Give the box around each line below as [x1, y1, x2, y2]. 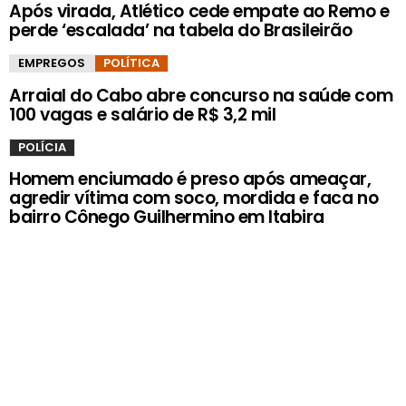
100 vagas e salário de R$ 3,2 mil [9, 101, 276, 127]
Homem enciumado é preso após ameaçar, [9, 166, 372, 191]
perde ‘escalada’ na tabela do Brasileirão [9, 18, 353, 43]
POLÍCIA [18, 138, 66, 156]
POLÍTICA [103, 54, 159, 72]
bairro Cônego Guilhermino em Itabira [9, 204, 324, 229]
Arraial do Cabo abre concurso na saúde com [9, 82, 393, 108]
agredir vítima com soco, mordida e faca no [9, 185, 379, 210]
